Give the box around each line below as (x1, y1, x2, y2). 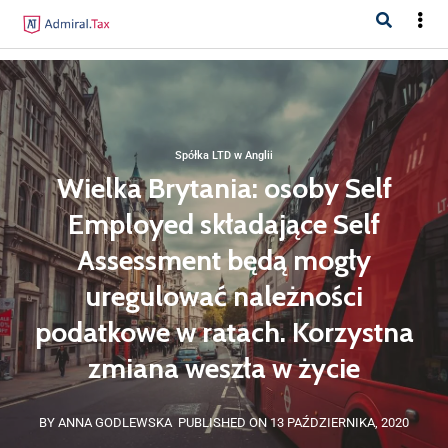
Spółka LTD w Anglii (175, 149, 273, 162)
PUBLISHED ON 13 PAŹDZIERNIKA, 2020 (178, 415, 409, 430)
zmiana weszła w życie (88, 351, 360, 385)
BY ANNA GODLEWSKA (39, 415, 172, 430)
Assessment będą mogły (77, 243, 371, 277)
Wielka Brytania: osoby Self (56, 171, 392, 205)
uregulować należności (85, 279, 363, 313)
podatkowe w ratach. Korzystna (34, 315, 414, 349)
